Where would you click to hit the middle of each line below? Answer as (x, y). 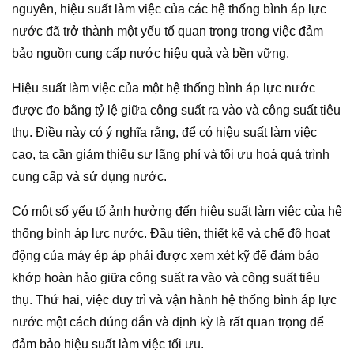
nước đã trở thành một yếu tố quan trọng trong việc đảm (168, 31)
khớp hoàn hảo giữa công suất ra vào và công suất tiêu (166, 277)
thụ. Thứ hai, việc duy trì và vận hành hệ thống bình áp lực (174, 299)
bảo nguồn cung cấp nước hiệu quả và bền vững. (151, 53)
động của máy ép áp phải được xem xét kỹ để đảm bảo (166, 255)
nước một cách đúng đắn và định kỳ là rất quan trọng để (168, 322)
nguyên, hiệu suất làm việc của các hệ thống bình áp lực (169, 9)
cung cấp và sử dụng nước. (89, 176)
